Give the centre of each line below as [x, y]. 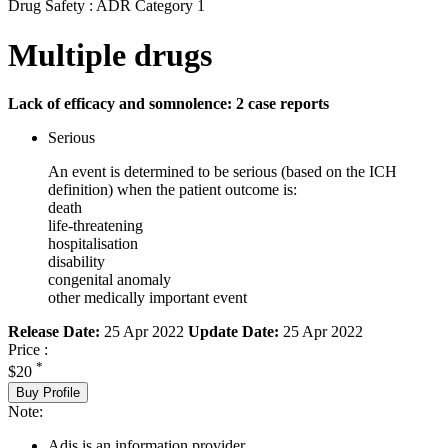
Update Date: [233, 332]
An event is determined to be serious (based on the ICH [222, 172]
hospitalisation [93, 244]
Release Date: [54, 332]
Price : [28, 350]
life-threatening [95, 226]
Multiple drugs [110, 54]
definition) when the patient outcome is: [172, 190]
